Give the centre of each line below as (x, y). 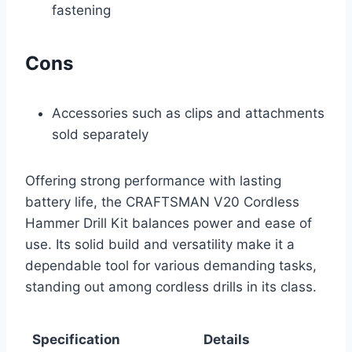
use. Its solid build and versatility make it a (160, 245)
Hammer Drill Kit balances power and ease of (169, 224)
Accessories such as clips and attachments (188, 114)
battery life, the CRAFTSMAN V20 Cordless (162, 202)
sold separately (100, 135)
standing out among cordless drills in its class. (171, 287)
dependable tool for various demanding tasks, (171, 266)
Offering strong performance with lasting (153, 181)
